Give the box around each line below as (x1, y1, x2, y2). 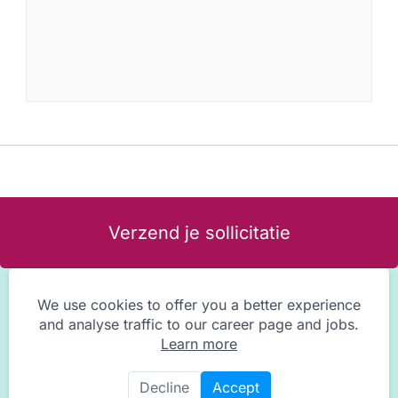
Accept (211, 378, 259, 396)
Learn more (161, 335, 237, 353)
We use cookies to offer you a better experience (37, 296, 361, 314)
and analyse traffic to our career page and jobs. (39, 315, 359, 333)
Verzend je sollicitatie (107, 222, 291, 243)
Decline (139, 378, 189, 396)
